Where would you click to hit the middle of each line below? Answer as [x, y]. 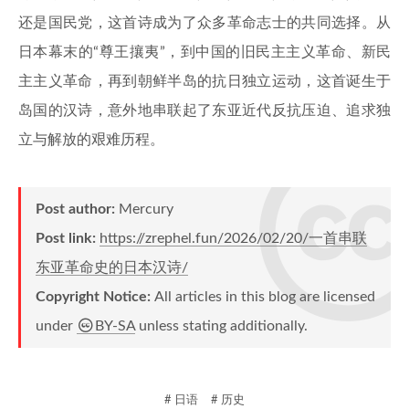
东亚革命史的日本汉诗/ [112, 267]
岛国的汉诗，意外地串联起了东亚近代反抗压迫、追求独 [204, 110]
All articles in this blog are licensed [265, 297]
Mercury [146, 209]
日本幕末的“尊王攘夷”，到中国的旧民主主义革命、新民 [204, 52]
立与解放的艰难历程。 [91, 140]
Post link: [68, 238]
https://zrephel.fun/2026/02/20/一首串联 [233, 238]
